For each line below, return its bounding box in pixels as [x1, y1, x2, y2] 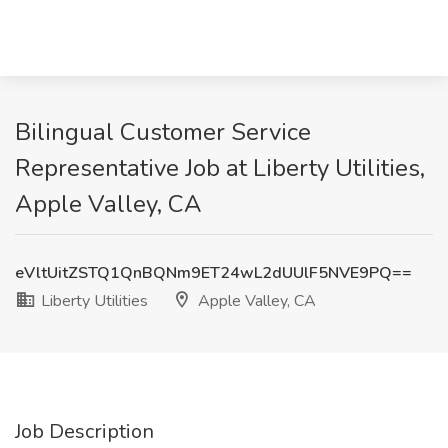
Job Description [15, 418, 154, 445]
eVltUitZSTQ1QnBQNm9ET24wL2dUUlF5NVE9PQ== [15, 262, 412, 284]
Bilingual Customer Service [15, 116, 311, 148]
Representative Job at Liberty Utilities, [15, 152, 425, 184]
